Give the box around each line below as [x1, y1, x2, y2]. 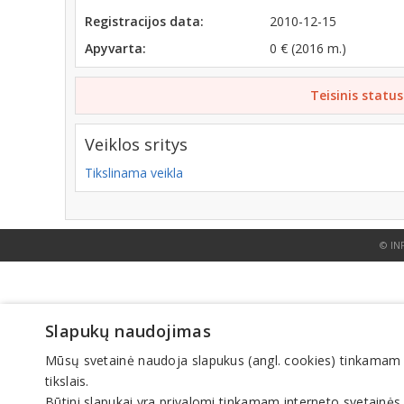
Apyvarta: [85, 40, 146, 57]
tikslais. [45, 372, 89, 390]
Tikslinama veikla [85, 164, 183, 181]
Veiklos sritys [85, 133, 188, 155]
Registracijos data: [85, 13, 204, 30]
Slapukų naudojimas [45, 320, 212, 342]
